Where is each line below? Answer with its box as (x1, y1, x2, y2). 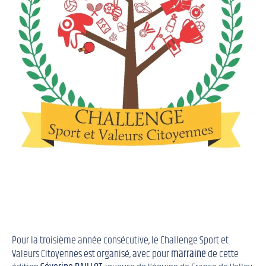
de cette (206, 246, 239, 263)
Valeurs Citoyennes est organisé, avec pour (12, 246, 171, 263)
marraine (171, 246, 206, 263)
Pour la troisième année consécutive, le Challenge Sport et (12, 232, 229, 249)
